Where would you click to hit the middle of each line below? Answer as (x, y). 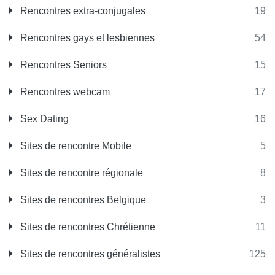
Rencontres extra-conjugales (82, 11)
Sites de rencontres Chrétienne (87, 227)
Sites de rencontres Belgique (82, 200)
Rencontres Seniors (62, 65)
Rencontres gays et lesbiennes (86, 38)
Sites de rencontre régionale (80, 173)
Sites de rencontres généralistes (89, 254)
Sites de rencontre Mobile (75, 146)
